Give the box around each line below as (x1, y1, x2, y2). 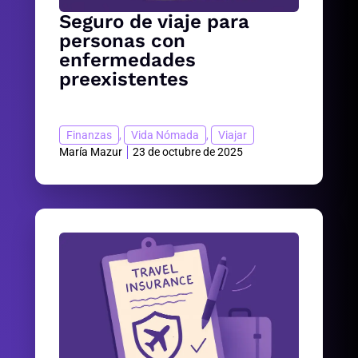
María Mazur (59, 145, 122, 159)
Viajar (218, 129, 247, 142)
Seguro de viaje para (59, 10, 249, 34)
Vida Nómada (131, 129, 199, 142)
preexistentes (59, 68, 189, 91)
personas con (59, 30, 185, 53)
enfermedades (59, 49, 196, 72)
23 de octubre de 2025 (133, 145, 243, 159)
